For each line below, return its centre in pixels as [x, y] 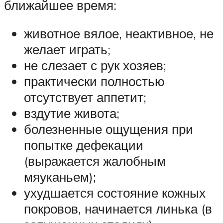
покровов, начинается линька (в [118, 209]
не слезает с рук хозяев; [95, 65]
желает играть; [67, 50]
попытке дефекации [84, 145]
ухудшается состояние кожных [115, 193]
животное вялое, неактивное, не [119, 34]
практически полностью [94, 81]
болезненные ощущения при [109, 129]
